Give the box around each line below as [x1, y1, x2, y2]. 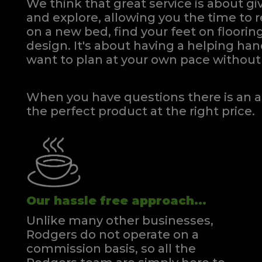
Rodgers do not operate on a [26, 227, 199, 242]
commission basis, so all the [26, 242, 196, 256]
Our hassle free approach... [26, 194, 206, 208]
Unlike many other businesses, [26, 213, 213, 228]
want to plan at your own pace [26, 52, 210, 67]
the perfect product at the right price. [26, 104, 255, 118]
